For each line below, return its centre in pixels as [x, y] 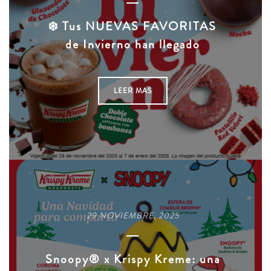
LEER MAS [132, 90]
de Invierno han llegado [132, 44]
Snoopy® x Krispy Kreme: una [132, 259]
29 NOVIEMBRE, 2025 [132, 215]
